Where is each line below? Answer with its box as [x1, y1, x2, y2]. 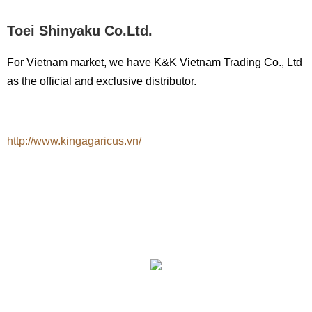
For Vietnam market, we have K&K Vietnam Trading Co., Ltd [7, 56, 302, 68]
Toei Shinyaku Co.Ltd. [7, 23, 153, 38]
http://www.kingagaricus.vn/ [7, 135, 141, 147]
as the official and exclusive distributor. [7, 75, 196, 87]
